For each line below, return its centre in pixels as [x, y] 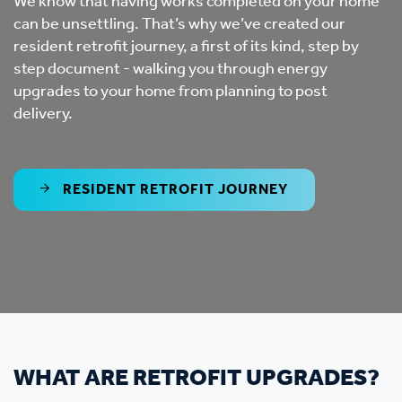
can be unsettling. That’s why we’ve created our [179, 24]
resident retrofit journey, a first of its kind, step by [186, 47]
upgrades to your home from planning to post [170, 92]
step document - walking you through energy [170, 69]
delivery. [43, 114]
